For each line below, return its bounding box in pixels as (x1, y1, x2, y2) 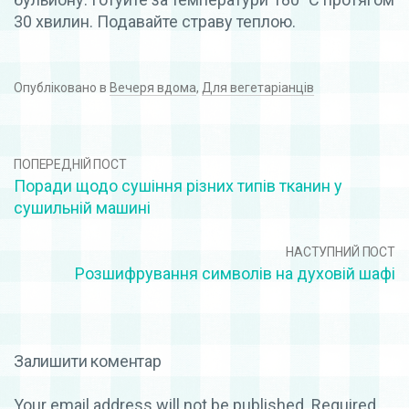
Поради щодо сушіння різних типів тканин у (14, 176, 342, 196)
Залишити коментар (14, 351, 162, 372)
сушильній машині (14, 198, 151, 218)
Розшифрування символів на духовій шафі (75, 264, 395, 284)
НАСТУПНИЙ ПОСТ (285, 245, 395, 260)
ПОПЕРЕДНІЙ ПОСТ (14, 157, 127, 173)
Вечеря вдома (110, 80, 196, 96)
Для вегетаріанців (202, 80, 314, 96)
